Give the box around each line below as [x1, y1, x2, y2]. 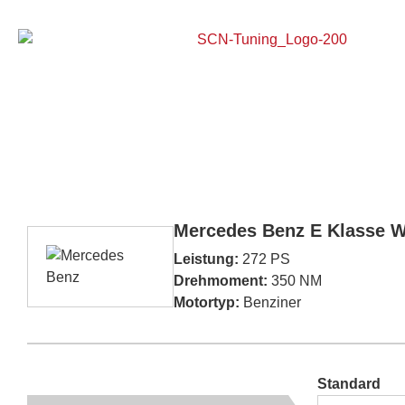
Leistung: [174, 251, 239, 267]
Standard [317, 376, 381, 391]
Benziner [240, 295, 301, 310]
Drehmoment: [174, 273, 268, 288]
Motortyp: [174, 295, 240, 310]
